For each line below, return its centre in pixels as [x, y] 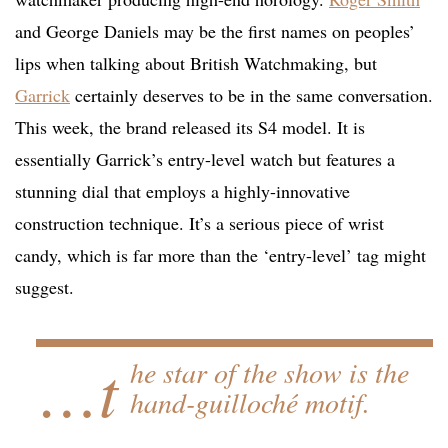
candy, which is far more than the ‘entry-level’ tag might [220, 255]
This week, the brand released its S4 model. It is [190, 127]
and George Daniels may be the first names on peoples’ [215, 31]
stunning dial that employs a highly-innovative [182, 191]
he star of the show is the [269, 372]
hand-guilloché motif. [249, 402]
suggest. [44, 287]
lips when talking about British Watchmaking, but [196, 63]
